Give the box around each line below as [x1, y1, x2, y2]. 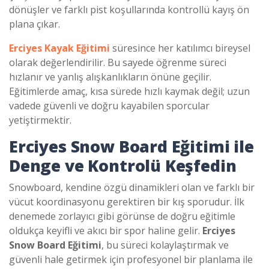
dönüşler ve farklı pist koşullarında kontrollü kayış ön [9, 2, 249, 16]
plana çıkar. [9, 17, 60, 31]
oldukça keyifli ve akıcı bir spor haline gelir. [9, 223, 202, 237]
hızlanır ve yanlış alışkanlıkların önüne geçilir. [9, 70, 211, 83]
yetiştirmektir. [9, 113, 71, 127]
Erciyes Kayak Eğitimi [9, 41, 110, 55]
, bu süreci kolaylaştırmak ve [101, 238, 229, 252]
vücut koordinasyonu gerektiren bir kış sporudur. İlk [9, 195, 244, 208]
